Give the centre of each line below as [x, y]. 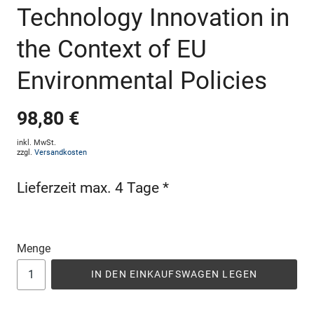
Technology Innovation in [153, 18]
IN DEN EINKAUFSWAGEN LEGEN [174, 274]
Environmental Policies [142, 81]
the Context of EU [112, 49]
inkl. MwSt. [36, 142]
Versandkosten [61, 152]
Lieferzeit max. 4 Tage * [93, 188]
